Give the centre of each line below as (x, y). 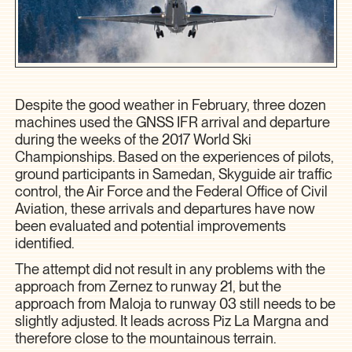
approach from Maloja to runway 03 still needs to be (176, 304)
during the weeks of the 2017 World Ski (134, 139)
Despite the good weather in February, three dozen (171, 105)
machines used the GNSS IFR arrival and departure (173, 122)
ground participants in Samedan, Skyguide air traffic (174, 174)
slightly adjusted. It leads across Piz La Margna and (172, 321)
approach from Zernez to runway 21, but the (148, 286)
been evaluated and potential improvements (151, 226)
